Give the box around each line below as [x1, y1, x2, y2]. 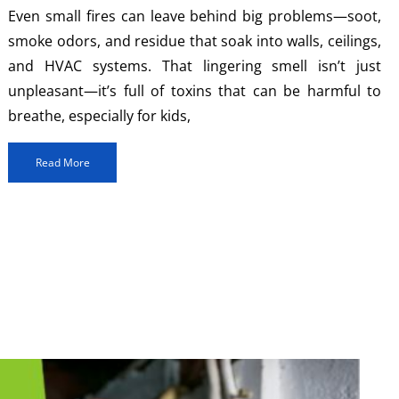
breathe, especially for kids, [8, 106, 191, 126]
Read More [35, 155, 90, 171]
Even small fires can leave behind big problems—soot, [8, 6, 382, 27]
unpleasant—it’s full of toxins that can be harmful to [8, 81, 382, 102]
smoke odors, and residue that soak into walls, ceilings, [8, 31, 382, 52]
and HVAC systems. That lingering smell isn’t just [8, 56, 382, 77]
